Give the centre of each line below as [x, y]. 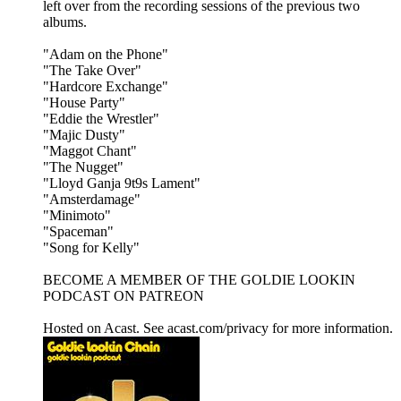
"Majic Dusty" [84, 135]
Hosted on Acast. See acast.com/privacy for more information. [218, 328]
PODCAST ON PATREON [124, 296]
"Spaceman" [78, 232]
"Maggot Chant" [90, 151]
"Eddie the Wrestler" [101, 119]
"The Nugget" [83, 167]
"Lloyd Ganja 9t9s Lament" [122, 183]
